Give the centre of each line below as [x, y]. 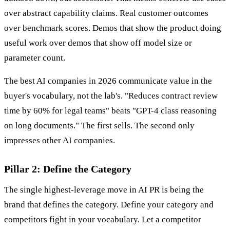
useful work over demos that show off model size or [98, 43]
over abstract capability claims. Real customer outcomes [106, 13]
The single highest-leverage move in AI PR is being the [104, 190]
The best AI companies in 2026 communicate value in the [108, 81]
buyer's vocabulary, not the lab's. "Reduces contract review [111, 96]
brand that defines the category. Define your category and [109, 205]
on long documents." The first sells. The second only [99, 126]
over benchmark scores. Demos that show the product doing [113, 28]
